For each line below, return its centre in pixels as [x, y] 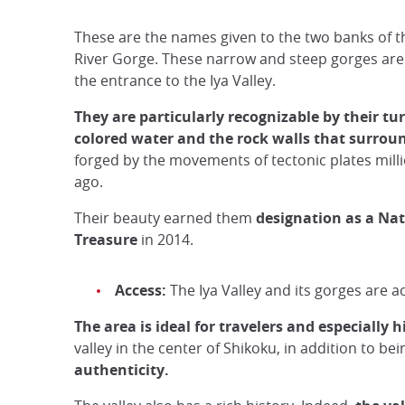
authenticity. [122, 370]
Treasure [106, 240]
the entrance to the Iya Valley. [175, 80]
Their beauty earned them [165, 218]
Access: [141, 290]
